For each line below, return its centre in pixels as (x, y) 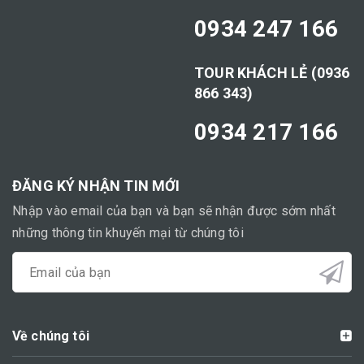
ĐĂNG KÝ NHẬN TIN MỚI (96, 186)
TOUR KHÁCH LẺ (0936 (272, 73)
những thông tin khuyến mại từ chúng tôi (128, 233)
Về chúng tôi (51, 336)
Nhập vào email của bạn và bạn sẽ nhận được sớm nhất (174, 211)
